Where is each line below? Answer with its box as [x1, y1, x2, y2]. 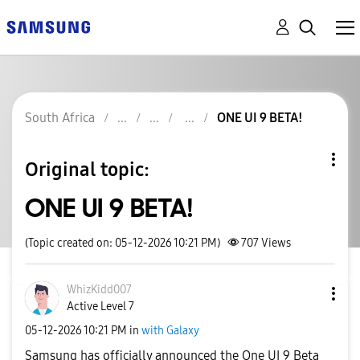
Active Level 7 [67, 300, 134, 313]
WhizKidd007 [67, 283, 132, 297]
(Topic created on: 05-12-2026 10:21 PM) [25, 236, 220, 250]
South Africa [25, 110, 95, 125]
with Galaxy [141, 323, 199, 337]
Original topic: [25, 157, 149, 181]
